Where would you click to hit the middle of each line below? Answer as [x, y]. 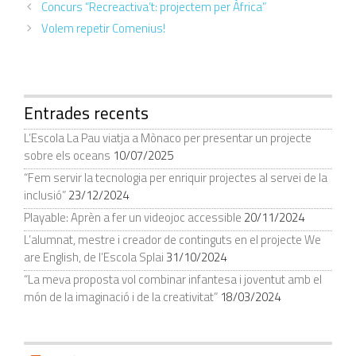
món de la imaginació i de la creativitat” [121, 296]
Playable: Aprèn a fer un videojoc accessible [133, 217]
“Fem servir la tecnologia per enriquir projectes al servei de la [176, 177]
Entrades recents [86, 112]
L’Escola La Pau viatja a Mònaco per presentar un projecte [168, 137]
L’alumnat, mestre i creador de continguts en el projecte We [172, 239]
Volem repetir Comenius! [103, 28]
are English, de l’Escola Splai [94, 257]
